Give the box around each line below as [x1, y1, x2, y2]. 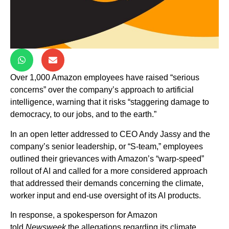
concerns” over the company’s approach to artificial [10, 85, 194, 95]
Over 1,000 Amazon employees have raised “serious [10, 73, 199, 82]
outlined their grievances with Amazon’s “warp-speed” [10, 154, 204, 163]
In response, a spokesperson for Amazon [10, 211, 157, 220]
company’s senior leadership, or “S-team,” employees [10, 142, 203, 151]
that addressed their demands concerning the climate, [10, 178, 203, 188]
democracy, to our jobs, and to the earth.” [10, 110, 156, 119]
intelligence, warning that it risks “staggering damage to [10, 98, 209, 107]
